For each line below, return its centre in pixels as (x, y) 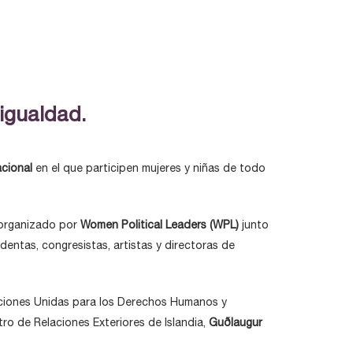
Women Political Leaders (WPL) (160, 225)
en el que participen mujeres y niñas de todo (149, 168)
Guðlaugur (236, 322)
